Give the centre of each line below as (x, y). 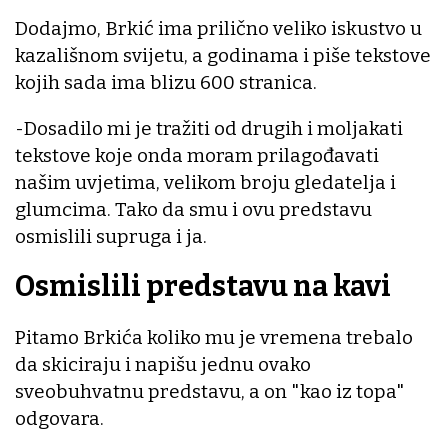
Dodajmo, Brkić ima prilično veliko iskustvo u (218, 28)
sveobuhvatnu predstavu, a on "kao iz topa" (209, 392)
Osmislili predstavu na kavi (203, 287)
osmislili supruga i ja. (111, 236)
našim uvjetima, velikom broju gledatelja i (205, 182)
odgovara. (59, 419)
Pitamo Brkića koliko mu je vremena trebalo (214, 338)
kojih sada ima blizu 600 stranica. (168, 82)
